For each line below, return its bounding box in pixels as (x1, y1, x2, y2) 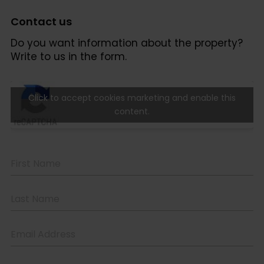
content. (114, 105, 150, 117)
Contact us (11, 14, 72, 29)
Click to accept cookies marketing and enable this (28, 91, 236, 104)
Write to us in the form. (11, 49, 127, 64)
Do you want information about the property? (11, 35, 243, 50)
